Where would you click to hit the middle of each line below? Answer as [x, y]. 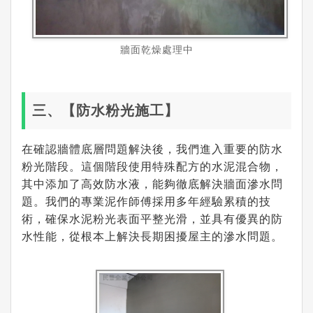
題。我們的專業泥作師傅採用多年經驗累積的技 [146, 202]
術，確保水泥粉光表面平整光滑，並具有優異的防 [152, 219]
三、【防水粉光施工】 [105, 111]
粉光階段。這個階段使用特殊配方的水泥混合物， [152, 167]
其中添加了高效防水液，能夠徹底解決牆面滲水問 [152, 184]
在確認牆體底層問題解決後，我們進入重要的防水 [152, 150]
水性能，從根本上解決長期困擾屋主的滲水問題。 [152, 237]
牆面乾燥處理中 [156, 50]
